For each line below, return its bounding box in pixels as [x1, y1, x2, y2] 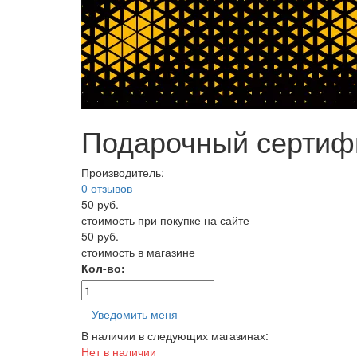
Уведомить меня [92, 306, 178, 322]
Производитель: [81, 164, 164, 180]
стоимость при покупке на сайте [81, 212, 249, 228]
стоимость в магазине [81, 244, 195, 260]
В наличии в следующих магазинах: [81, 328, 269, 343]
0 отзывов [81, 180, 132, 196]
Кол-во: [81, 260, 125, 276]
